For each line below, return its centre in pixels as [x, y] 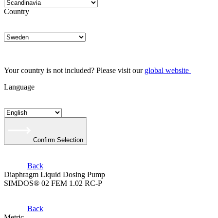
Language [19, 87]
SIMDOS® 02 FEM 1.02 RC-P [53, 183]
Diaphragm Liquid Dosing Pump [54, 174]
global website [167, 70]
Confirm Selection [58, 140]
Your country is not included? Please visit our [74, 70]
